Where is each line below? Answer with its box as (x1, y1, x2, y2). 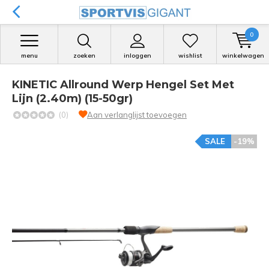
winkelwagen (222, 52, 264, 59)
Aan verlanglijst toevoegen (87, 110, 187, 119)
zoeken (73, 52, 95, 59)
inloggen (123, 52, 151, 59)
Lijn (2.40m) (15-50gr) (12, 92, 133, 105)
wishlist (178, 52, 202, 59)
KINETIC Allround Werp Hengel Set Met (12, 78, 234, 91)
